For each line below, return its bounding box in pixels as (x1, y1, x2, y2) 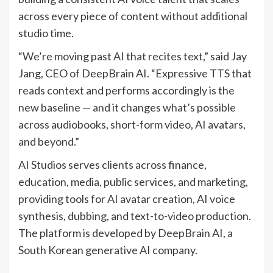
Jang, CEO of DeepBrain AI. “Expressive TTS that (18, 66, 252, 80)
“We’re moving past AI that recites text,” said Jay (18, 49, 247, 63)
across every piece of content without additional (18, 9, 247, 23)
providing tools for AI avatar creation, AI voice (18, 192, 235, 206)
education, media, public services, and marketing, (18, 175, 248, 189)
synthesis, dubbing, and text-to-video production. (18, 209, 251, 223)
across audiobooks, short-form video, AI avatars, (18, 118, 246, 132)
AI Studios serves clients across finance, (18, 158, 207, 172)
